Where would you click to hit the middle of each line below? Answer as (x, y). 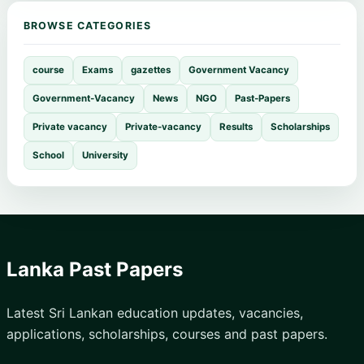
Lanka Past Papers (95, 269)
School (48, 155)
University (105, 155)
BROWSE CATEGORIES (88, 25)
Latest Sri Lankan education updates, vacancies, (155, 312)
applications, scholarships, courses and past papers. (167, 334)
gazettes (151, 69)
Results (236, 126)
